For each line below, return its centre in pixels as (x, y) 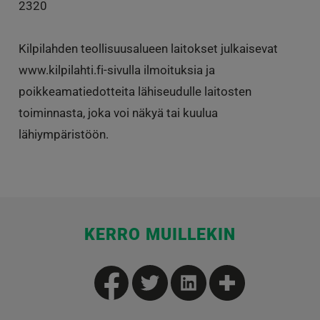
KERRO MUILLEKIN (160, 234)
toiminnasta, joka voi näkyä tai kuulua (118, 112)
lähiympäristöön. (63, 134)
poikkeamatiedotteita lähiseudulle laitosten (135, 91)
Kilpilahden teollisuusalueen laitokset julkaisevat (148, 48)
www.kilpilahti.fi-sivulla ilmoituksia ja (116, 70)
